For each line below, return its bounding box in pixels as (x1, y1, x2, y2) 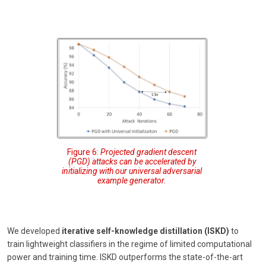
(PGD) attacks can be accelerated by (68, 157, 196, 167)
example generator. (97, 176, 167, 186)
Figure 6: (67, 147, 101, 157)
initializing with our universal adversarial (62, 166, 202, 176)
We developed (7, 226, 62, 236)
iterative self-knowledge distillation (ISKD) (62, 226, 229, 236)
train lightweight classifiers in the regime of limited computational (7, 239, 252, 249)
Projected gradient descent (100, 147, 197, 157)
